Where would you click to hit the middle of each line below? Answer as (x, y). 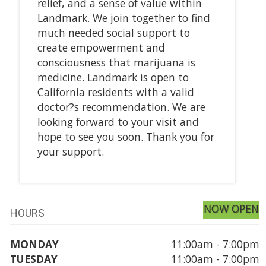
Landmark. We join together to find (123, 18)
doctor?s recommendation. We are (121, 107)
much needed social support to (113, 32)
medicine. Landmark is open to (113, 77)
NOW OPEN (232, 208)
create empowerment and (101, 47)
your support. (70, 151)
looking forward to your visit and (118, 121)
